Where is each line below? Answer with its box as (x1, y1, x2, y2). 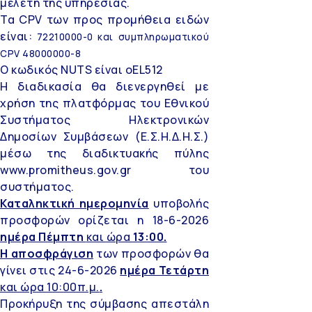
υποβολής (148, 195, 209, 211)
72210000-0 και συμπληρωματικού (36, 30, 210, 43)
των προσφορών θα (93, 245, 209, 261)
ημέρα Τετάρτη (120, 262, 209, 278)
